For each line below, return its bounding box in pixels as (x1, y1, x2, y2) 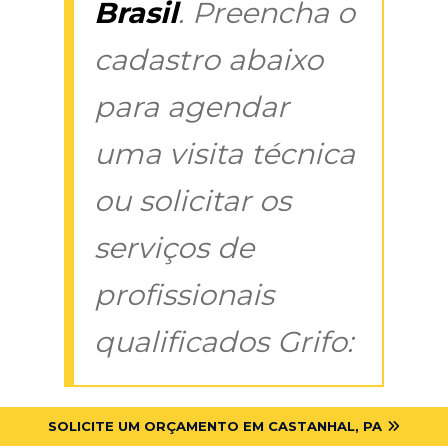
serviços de (94, 229, 254, 265)
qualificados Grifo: (94, 323, 353, 359)
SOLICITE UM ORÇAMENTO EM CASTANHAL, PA (48, 417, 382, 434)
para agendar (94, 88, 289, 124)
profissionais (94, 276, 274, 312)
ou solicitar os (94, 182, 291, 218)
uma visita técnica (94, 135, 355, 171)
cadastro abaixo (94, 41, 323, 77)
